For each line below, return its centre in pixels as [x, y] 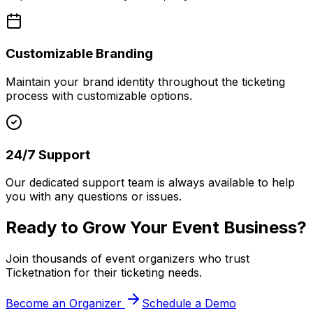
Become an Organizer [65, 304]
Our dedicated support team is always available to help [150, 183]
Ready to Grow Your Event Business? [156, 228]
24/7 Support [48, 154]
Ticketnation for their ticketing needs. [104, 273]
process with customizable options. [99, 95]
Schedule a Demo [189, 304]
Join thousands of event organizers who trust [128, 259]
